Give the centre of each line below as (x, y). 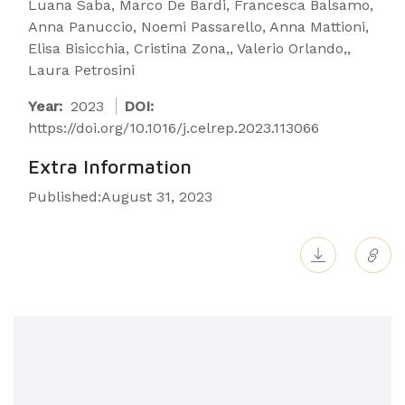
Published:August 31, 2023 (120, 197)
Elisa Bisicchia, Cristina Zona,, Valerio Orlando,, (189, 48)
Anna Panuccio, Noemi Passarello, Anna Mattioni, (198, 27)
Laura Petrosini (81, 70)
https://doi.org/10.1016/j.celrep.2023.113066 (174, 128)
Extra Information (110, 166)
